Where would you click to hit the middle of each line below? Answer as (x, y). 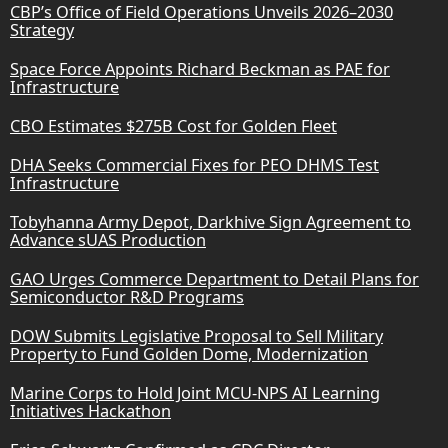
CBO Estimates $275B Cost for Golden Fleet (173, 125)
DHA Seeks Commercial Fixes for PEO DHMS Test (194, 164)
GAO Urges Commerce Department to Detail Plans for (214, 278)
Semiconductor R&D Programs (127, 296)
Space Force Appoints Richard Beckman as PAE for (200, 68)
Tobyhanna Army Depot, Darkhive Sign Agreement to (210, 221)
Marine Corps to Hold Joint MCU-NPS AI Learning (195, 392)
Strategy (42, 29)
